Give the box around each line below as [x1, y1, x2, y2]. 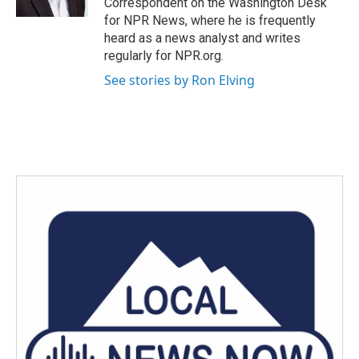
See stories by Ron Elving [104, 71, 255, 89]
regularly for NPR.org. [104, 48, 224, 63]
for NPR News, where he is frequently [104, 13, 316, 28]
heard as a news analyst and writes [104, 30, 301, 46]
